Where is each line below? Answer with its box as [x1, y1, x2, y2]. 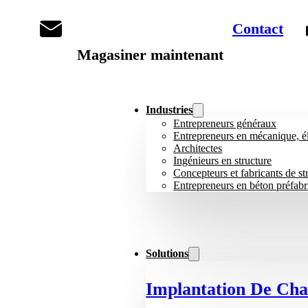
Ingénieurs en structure [173, 155, 272, 167]
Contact [232, 20, 283, 37]
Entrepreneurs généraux [173, 118, 277, 130]
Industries [146, 104, 193, 116]
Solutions [146, 247, 189, 260]
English [236, 49, 269, 61]
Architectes [173, 142, 223, 155]
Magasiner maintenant [77, 46, 223, 64]
